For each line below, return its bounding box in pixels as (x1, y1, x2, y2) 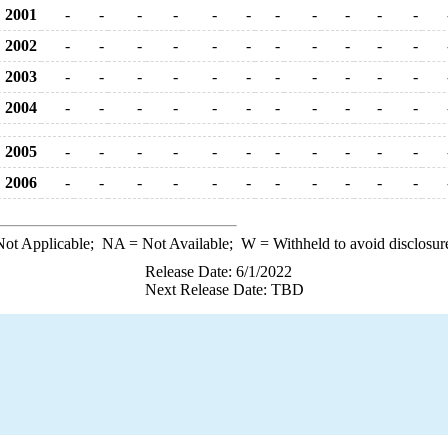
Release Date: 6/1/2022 (144, 263, 292, 280)
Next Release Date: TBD (144, 281, 304, 298)
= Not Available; (124, 235, 241, 252)
